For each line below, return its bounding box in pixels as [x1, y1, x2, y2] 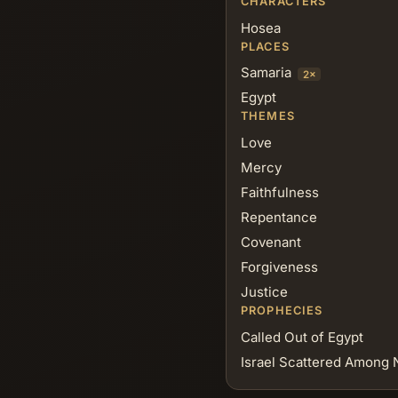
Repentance [241, 209, 317, 227]
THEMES [241, 109, 295, 123]
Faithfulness [241, 184, 319, 202]
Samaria [241, 64, 291, 82]
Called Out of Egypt [241, 329, 363, 346]
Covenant [241, 234, 301, 251]
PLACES [241, 39, 290, 53]
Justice [241, 283, 288, 301]
